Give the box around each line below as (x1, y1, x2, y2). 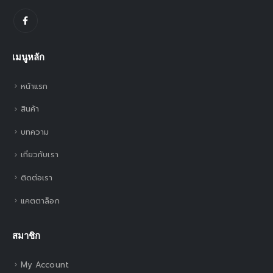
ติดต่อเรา (21, 171, 53, 183)
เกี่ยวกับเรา (21, 149, 58, 161)
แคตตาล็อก (21, 194, 60, 207)
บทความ (21, 126, 49, 138)
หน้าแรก (21, 80, 48, 92)
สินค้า (21, 103, 40, 115)
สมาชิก (12, 229, 40, 242)
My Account (21, 258, 69, 271)
